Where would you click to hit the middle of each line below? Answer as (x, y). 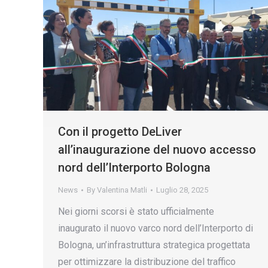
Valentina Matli (122, 190)
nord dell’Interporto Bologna (134, 168)
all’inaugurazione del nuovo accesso (157, 150)
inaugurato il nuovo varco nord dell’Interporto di (156, 229)
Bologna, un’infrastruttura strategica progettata (154, 245)
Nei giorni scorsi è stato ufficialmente (136, 212)
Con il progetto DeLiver (120, 132)
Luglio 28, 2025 (182, 190)
